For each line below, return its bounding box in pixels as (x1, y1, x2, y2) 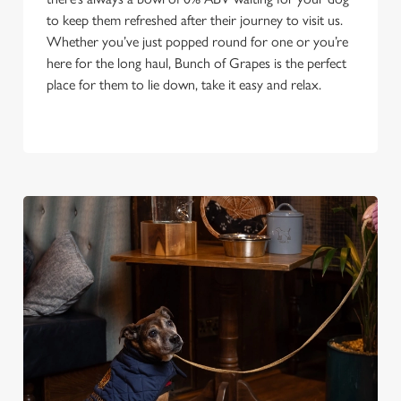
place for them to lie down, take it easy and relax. (47, 76, 332, 93)
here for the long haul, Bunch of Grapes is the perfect (47, 55, 346, 72)
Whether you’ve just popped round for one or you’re (47, 33, 348, 50)
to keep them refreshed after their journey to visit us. (47, 12, 343, 29)
